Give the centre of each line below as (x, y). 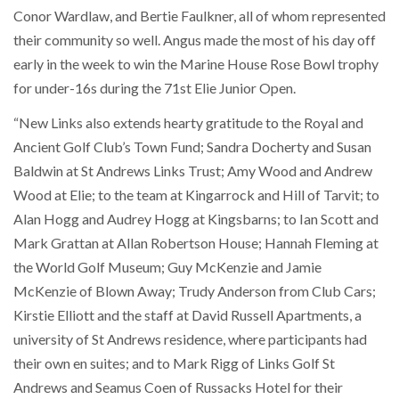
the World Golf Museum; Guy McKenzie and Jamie (167, 266)
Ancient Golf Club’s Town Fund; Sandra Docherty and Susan (192, 146)
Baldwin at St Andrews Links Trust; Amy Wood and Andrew (193, 170)
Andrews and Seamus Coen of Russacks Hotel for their (178, 387)
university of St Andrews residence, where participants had (190, 338)
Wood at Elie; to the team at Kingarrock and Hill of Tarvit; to (196, 194)
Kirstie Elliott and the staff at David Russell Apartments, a (187, 314)
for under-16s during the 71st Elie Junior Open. (155, 88)
